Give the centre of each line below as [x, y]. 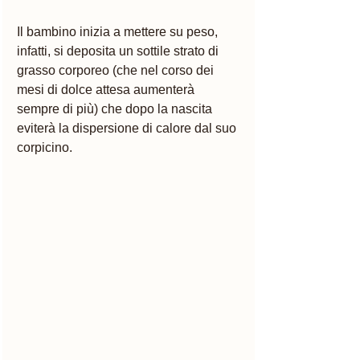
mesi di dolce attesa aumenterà [107, 89]
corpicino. [46, 147]
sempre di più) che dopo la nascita [116, 108]
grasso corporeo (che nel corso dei [117, 70]
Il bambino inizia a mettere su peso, [119, 31]
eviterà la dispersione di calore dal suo [128, 128]
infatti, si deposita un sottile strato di [119, 51]
